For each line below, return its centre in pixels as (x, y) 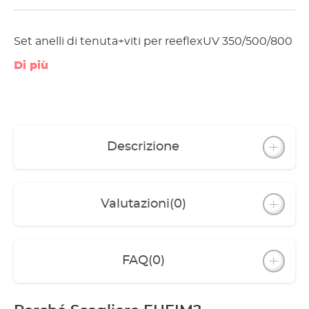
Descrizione (143, 147)
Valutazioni (135, 204)
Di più (31, 66)
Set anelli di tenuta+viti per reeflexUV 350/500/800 (153, 41)
